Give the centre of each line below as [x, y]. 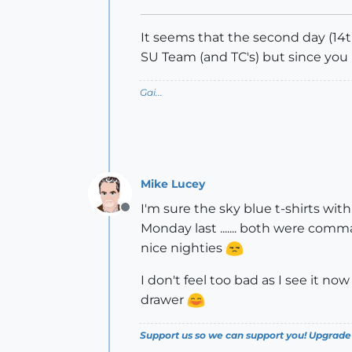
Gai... [151, 92]
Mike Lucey [173, 183]
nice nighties [183, 248]
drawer [164, 300]
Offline [145, 216]
